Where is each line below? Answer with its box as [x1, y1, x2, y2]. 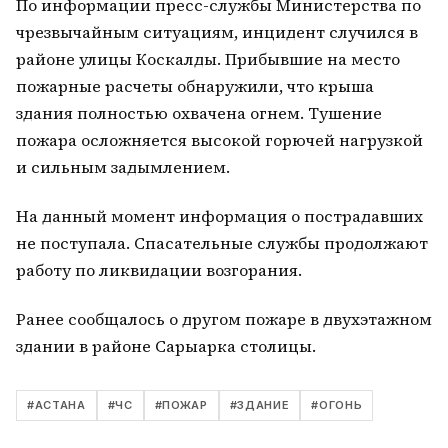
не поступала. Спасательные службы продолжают [16, 232, 428, 254]
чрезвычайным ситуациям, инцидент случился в [16, 21, 418, 43]
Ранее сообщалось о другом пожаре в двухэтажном [16, 308, 432, 330]
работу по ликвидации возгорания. [16, 259, 302, 281]
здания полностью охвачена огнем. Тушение [16, 102, 382, 124]
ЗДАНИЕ [237, 398, 290, 412]
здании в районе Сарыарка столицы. [16, 335, 316, 357]
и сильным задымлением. [16, 156, 230, 178]
